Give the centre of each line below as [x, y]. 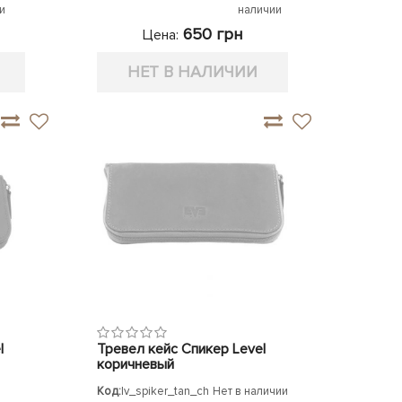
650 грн [211, 35]
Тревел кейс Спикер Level [182, 349]
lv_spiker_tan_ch [166, 391]
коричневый [136, 364]
